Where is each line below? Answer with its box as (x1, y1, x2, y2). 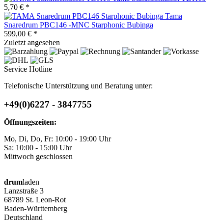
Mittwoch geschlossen (4, 152, 73, 161)
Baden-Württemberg (4, 204, 67, 213)
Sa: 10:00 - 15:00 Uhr (4, 143, 72, 152)
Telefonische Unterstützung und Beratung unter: (4, 81, 153, 90)
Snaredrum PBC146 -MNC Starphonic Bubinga (4, 20, 153, 29)
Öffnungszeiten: (4, 117, 56, 126)
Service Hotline (4, 64, 52, 73)
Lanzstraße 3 (4, 186, 44, 195)
